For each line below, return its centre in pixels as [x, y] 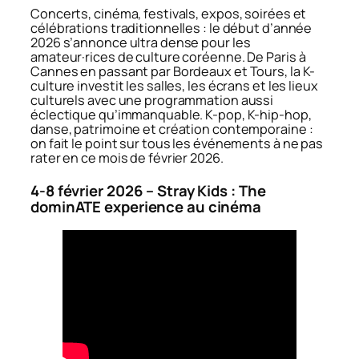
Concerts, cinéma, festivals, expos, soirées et [169, 14]
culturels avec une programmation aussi [152, 101]
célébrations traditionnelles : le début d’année [171, 28]
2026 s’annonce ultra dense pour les [141, 43]
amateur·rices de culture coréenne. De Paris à [168, 57]
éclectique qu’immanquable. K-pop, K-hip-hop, [171, 115]
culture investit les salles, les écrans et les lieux [174, 86]
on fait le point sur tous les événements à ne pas [177, 144]
